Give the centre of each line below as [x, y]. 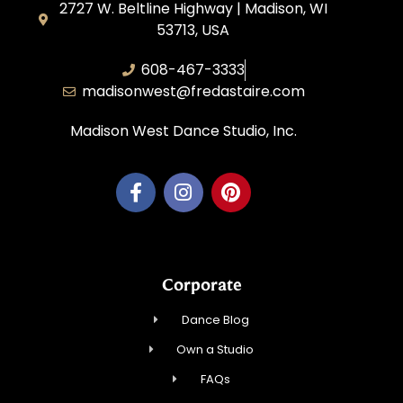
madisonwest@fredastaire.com [193, 91]
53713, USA [193, 30]
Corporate [201, 285]
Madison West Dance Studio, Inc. [183, 130]
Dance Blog [215, 320]
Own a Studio [215, 350]
